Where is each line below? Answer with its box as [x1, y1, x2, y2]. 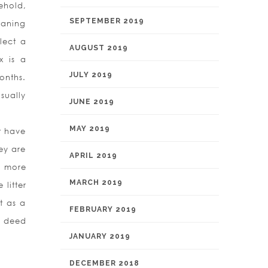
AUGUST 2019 [69, 44, 128, 52]
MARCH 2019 [69, 178, 123, 187]
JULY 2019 [69, 71, 112, 79]
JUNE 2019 [69, 98, 114, 106]
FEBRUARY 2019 [69, 205, 136, 214]
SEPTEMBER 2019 [69, 17, 144, 25]
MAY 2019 [69, 124, 110, 133]
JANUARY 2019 [69, 232, 130, 240]
